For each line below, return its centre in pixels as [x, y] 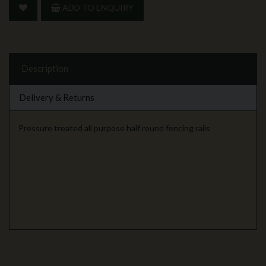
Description [45, 68]
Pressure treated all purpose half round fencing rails [114, 128]
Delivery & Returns [57, 97]
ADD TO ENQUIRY [97, 7]
